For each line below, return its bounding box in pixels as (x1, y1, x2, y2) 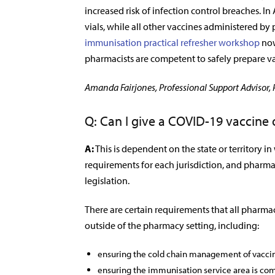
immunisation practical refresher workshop (85, 36, 260, 48)
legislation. (85, 174, 131, 187)
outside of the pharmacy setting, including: (85, 219, 259, 231)
